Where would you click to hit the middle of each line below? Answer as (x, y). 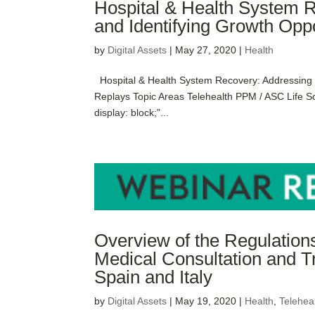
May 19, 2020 (206, 301)
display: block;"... (132, 112)
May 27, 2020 (206, 50)
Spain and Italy (154, 277)
